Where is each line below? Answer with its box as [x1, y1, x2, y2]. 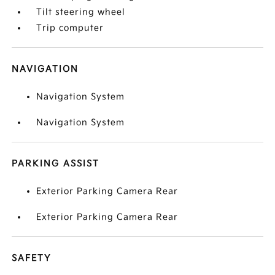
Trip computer [36, 23, 104, 33]
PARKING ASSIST [12, 158, 100, 169]
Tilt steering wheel [36, 7, 126, 17]
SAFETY [12, 253, 52, 263]
